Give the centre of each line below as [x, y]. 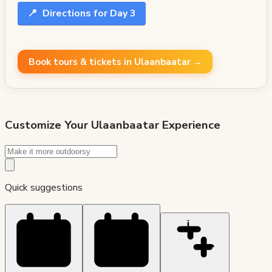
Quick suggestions [44, 187]
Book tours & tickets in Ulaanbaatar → [115, 62]
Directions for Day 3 [88, 14]
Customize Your [48, 125]
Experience [190, 125]
